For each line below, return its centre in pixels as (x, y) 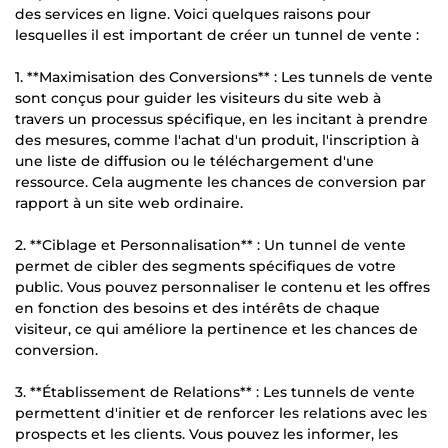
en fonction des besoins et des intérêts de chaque (197, 307)
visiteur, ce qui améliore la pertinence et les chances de (216, 328)
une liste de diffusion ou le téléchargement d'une (194, 160)
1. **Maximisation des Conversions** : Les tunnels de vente (224, 76)
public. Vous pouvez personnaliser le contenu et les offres (222, 286)
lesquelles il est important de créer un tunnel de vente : (217, 34)
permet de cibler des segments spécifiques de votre (205, 265)
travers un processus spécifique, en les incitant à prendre (221, 118)
